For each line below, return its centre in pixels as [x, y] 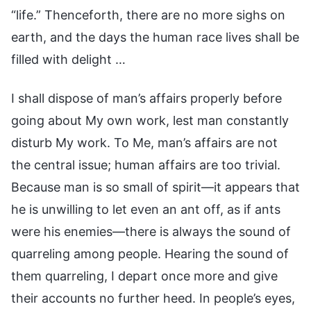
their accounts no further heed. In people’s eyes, [153, 298]
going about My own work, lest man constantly [150, 120]
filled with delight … [68, 59]
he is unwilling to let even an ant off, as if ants [146, 209]
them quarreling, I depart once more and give [144, 276]
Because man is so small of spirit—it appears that [155, 187]
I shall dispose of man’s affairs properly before [146, 98]
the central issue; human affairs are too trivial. [146, 165]
